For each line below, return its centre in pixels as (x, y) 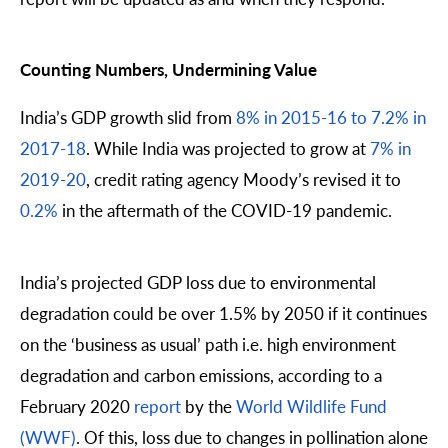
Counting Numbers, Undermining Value (168, 69)
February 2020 (77, 405)
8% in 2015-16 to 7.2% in (331, 117)
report (157, 405)
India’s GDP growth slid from (128, 117)
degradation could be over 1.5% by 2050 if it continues (223, 312)
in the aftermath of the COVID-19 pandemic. (225, 210)
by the (208, 405)
